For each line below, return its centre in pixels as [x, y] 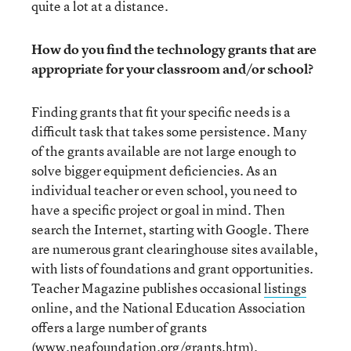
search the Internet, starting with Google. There [170, 229]
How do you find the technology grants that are [174, 49]
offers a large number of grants [119, 327]
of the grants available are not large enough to [164, 151]
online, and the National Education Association [168, 308]
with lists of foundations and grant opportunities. [172, 268]
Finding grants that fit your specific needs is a [161, 112]
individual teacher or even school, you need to [164, 190]
